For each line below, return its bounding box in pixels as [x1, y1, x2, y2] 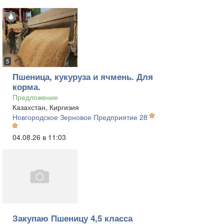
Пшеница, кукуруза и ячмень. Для [12, 70, 153, 82]
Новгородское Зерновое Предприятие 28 [12, 112, 147, 122]
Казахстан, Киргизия [12, 102, 79, 112]
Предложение [12, 92, 58, 102]
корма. [12, 80, 40, 92]
